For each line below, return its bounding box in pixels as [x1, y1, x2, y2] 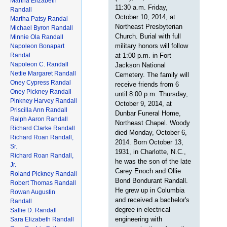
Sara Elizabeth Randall [10, 215, 74, 223]
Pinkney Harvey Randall [10, 97, 77, 104]
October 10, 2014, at [115, 13, 176, 21]
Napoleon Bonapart [10, 42, 64, 50]
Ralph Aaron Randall [10, 115, 68, 123]
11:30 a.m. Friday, [115, 3, 168, 11]
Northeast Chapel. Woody [115, 119, 191, 127]
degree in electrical [115, 205, 171, 213]
